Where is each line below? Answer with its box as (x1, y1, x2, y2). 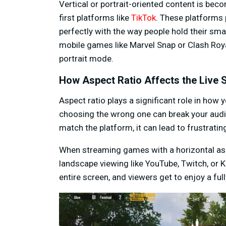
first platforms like (59, 13, 131, 23)
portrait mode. (59, 53, 114, 64)
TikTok (131, 13, 156, 23)
